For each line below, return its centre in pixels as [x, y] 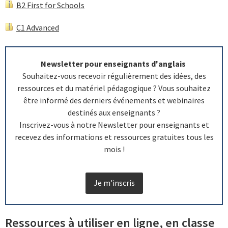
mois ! [114, 149]
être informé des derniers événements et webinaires [114, 100]
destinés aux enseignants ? [114, 112]
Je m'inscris [114, 182]
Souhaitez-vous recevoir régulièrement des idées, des [114, 76]
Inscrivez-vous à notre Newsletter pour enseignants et [114, 124]
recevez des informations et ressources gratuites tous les [114, 137]
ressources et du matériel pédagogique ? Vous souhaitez [114, 88]
